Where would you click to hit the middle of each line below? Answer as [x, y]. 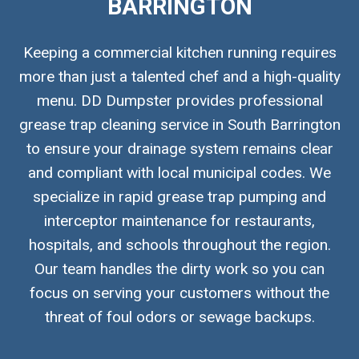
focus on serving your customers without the [179, 293]
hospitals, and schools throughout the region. [179, 245]
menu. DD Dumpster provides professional [179, 101]
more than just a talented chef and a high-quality [179, 77]
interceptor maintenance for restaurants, [179, 221]
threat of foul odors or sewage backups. [179, 317]
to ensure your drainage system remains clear [179, 149]
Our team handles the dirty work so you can [179, 269]
